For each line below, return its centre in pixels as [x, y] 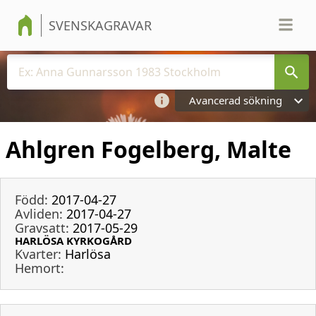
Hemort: [39, 268]
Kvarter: [38, 254]
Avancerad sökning [236, 100]
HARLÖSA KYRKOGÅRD [73, 240]
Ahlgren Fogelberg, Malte [148, 150]
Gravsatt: [42, 227]
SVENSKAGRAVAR [100, 25]
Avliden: [39, 213]
